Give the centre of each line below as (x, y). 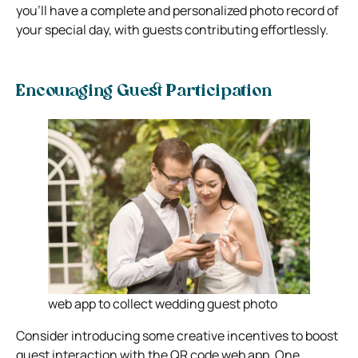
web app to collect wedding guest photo (163, 303)
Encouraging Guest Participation (144, 91)
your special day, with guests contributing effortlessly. (172, 29)
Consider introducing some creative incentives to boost (177, 335)
